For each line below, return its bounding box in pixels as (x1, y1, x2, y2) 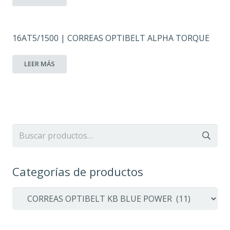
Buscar (12, 124, 39, 136)
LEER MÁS (24, 59, 55, 69)
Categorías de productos (12, 163, 143, 179)
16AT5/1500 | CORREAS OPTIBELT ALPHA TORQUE (12, 32, 209, 44)
